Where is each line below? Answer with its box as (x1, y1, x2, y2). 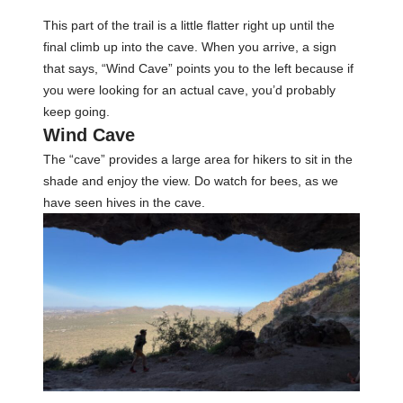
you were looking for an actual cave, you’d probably (43, 82, 336, 97)
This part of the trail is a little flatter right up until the (43, 17, 335, 32)
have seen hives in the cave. (43, 194, 205, 210)
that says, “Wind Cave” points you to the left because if (43, 60, 354, 76)
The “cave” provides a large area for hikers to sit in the (43, 151, 353, 166)
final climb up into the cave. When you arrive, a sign (43, 39, 336, 54)
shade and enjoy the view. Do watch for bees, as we (43, 173, 338, 188)
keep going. (43, 103, 110, 119)
